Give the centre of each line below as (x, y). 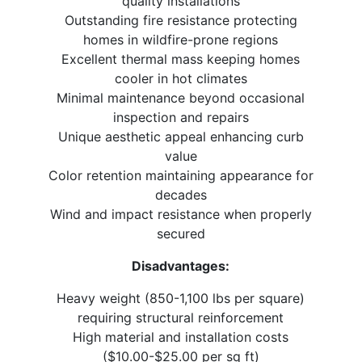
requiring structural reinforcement (181, 318)
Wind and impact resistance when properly (181, 215)
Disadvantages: (181, 266)
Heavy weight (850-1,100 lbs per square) (181, 299)
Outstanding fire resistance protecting (181, 21)
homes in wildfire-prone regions (181, 40)
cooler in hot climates (181, 79)
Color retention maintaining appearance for (181, 176)
